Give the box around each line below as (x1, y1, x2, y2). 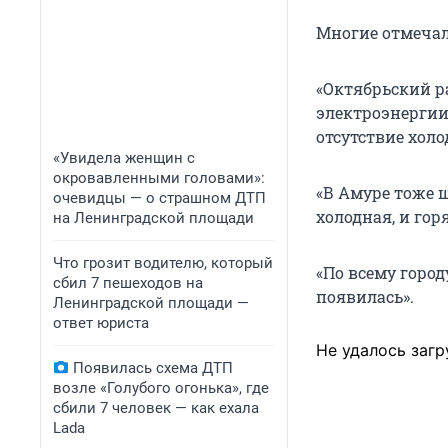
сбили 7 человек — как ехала (53, 399, 259, 417)
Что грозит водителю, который (53, 254, 273, 272)
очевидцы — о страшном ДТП (53, 189, 266, 207)
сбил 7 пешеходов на (53, 274, 203, 292)
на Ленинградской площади (53, 209, 254, 227)
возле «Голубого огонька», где (53, 379, 269, 397)
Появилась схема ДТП (73, 359, 233, 377)
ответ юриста (53, 314, 149, 332)
